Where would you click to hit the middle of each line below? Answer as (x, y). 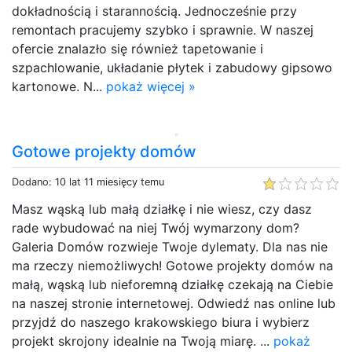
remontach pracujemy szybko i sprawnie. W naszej (163, 29)
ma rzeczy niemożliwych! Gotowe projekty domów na (172, 265)
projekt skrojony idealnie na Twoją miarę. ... (143, 341)
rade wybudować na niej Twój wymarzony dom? (156, 227)
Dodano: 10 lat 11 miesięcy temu (88, 181)
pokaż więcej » (151, 86)
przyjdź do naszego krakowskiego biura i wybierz (161, 322)
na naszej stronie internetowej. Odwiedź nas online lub (174, 303)
